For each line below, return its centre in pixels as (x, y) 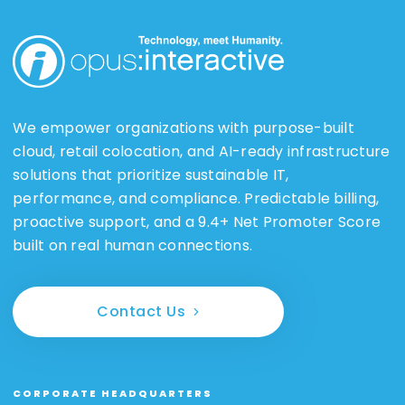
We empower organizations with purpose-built (184, 127)
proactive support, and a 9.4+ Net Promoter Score (197, 221)
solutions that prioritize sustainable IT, (151, 174)
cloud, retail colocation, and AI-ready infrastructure (202, 151)
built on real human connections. (132, 245)
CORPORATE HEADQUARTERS (113, 393)
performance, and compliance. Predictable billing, (196, 198)
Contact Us (141, 311)
